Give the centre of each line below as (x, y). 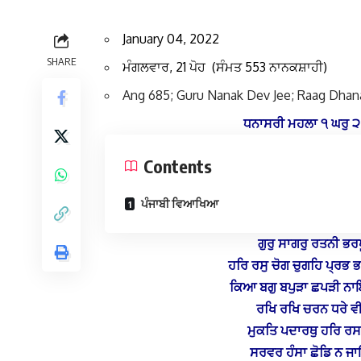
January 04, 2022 (171, 39)
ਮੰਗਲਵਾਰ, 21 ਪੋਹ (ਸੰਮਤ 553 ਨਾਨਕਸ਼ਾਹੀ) (225, 67)
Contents (178, 166)
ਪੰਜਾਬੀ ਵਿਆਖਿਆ (178, 204)
